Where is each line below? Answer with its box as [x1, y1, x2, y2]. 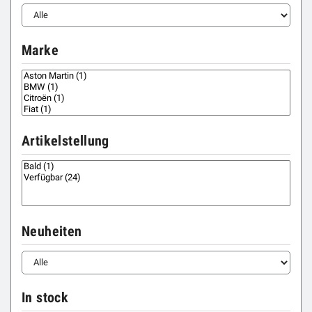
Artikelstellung [22, 132, 109, 149]
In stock [22, 289, 69, 306]
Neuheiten [22, 223, 82, 240]
